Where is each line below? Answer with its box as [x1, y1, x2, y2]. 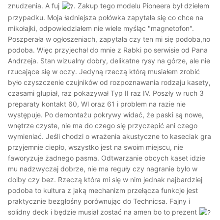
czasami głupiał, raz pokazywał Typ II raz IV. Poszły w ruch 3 [8, 88, 204, 97]
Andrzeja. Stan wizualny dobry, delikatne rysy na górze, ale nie [8, 56, 210, 65]
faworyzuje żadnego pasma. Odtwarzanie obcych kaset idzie [8, 153, 205, 162]
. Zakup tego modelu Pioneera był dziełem [74, 1, 210, 10]
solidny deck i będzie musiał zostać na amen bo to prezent [8, 207, 199, 216]
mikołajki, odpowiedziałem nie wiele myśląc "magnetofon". [8, 24, 194, 32]
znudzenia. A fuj [8, 1, 61, 10]
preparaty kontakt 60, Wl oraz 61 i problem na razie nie [8, 99, 186, 108]
